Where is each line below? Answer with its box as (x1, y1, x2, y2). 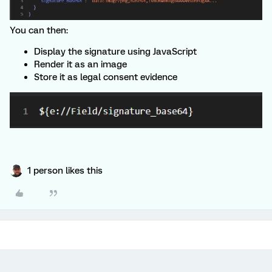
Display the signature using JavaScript (34, 46, 197, 57)
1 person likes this (27, 165, 103, 176)
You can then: (10, 24, 68, 36)
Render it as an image (34, 58, 127, 70)
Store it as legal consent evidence (34, 71, 177, 83)
